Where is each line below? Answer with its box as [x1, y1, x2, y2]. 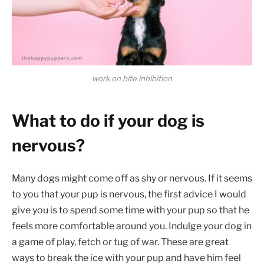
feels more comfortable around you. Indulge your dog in [12, 220, 252, 232]
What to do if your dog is [12, 110, 204, 131]
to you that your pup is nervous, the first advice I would [12, 188, 246, 200]
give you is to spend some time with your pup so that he [12, 204, 249, 216]
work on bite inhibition [92, 74, 172, 84]
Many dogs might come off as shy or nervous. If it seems [12, 172, 252, 184]
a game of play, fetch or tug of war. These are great [12, 236, 229, 247]
